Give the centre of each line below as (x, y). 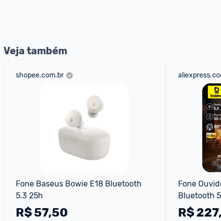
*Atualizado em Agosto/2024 (65, 12)
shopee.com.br (40, 75)
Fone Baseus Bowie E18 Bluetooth (79, 184)
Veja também (35, 51)
